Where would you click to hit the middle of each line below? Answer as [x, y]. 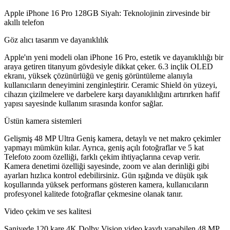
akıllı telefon [24, 23]
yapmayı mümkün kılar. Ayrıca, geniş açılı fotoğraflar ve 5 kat [104, 148]
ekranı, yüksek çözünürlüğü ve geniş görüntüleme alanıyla [98, 76]
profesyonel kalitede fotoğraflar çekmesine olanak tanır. [93, 194]
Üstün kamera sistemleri [43, 121]
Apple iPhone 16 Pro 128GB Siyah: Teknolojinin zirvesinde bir [107, 13]
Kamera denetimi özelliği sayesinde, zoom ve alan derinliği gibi [107, 166]
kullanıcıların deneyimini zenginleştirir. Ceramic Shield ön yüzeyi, [111, 85]
